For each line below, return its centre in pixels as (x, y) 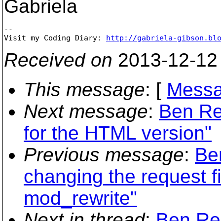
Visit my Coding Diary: (55, 38)
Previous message (104, 154)
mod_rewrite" (80, 198)
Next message (86, 111)
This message (84, 89)
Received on (58, 60)
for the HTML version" (118, 133)
